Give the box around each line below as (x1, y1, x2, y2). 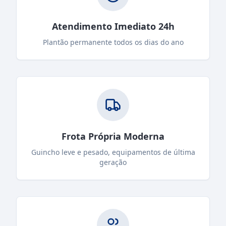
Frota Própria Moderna (62, 130, 164, 142)
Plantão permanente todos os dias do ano (42, 37, 184, 47)
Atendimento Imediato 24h (51, 20, 175, 32)
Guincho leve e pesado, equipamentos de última (31, 147, 195, 157)
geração (99, 157, 127, 167)
